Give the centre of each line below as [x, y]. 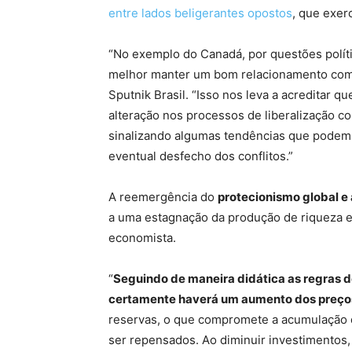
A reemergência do [163, 197]
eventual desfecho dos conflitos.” [201, 156]
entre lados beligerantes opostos [200, 13]
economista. [142, 238]
